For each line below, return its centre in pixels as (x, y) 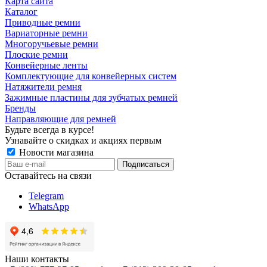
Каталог (21, 11)
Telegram (46, 195)
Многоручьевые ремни (52, 44)
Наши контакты (37, 259)
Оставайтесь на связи (48, 175)
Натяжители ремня (43, 86)
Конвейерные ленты (46, 65)
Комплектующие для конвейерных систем (91, 76)
